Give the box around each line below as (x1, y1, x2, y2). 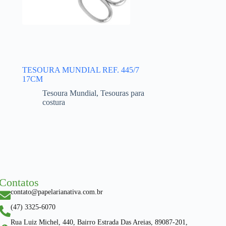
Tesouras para (100, 89, 144, 98)
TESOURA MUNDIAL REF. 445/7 (22, 66, 139, 75)
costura (42, 98, 65, 107)
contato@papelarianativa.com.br (10, 188, 103, 196)
